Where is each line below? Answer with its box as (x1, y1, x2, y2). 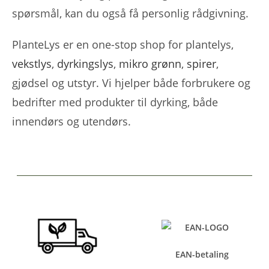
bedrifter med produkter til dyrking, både (12, 94, 218, 109)
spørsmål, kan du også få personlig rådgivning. (12, 5, 252, 20)
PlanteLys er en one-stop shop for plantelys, (12, 37, 234, 52)
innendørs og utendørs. (12, 113, 134, 128)
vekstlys (12, 56, 52, 71)
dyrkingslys (57, 56, 113, 71)
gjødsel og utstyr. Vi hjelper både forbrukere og (12, 75, 250, 90)
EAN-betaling (175, 248, 229, 260)
